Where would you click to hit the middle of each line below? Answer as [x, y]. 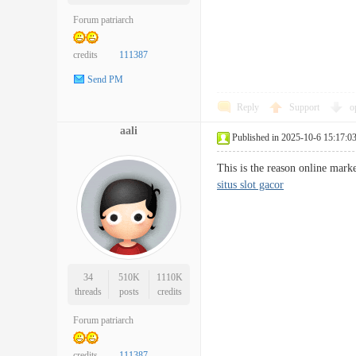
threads [88, 292]
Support [306, 107]
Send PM [105, 80]
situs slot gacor [250, 185]
